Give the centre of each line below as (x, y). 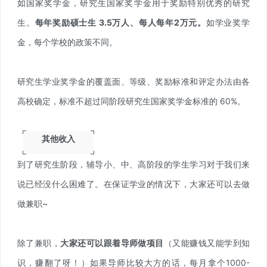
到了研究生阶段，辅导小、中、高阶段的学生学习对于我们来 (133, 164)
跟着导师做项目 (133, 243)
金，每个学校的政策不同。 (67, 42)
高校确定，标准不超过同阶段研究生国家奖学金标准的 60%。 (131, 101)
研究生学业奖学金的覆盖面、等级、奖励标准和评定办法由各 (133, 81)
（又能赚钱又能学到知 (207, 243)
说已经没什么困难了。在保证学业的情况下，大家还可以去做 (133, 184)
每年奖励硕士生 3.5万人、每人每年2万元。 (120, 22)
